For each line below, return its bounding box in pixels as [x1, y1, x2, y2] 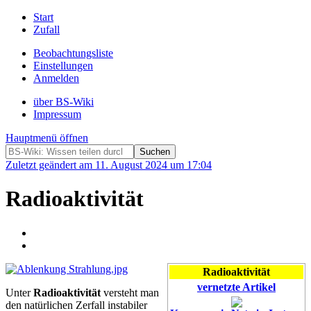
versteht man [101, 286, 159, 299]
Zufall [33, 24, 60, 35]
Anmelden [33, 72, 79, 84]
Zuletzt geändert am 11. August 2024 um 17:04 [6, 159, 212, 171]
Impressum [33, 108, 81, 120]
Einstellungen [33, 60, 93, 72]
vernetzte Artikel [197, 280, 276, 293]
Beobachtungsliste [33, 47, 113, 59]
